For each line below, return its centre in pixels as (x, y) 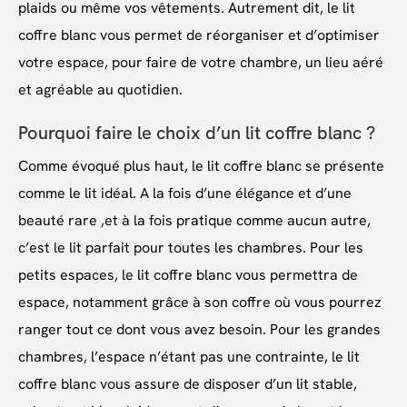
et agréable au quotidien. (100, 89)
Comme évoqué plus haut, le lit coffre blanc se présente (201, 165)
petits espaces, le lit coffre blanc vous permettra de (188, 274)
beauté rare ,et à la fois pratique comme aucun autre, (194, 220)
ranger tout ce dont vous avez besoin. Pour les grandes (199, 329)
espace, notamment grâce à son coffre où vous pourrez (200, 302)
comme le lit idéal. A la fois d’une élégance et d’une (185, 193)
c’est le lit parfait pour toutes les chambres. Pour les (191, 247)
